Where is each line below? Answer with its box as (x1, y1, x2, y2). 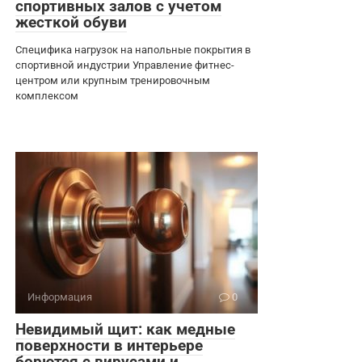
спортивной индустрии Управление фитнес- (15, 58, 234, 71)
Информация (27, 290, 92, 303)
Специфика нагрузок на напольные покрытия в (15, 43, 250, 56)
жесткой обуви (15, 12, 127, 32)
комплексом (15, 89, 78, 102)
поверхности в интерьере (15, 335, 203, 355)
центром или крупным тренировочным (15, 74, 210, 86)
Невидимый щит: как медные (15, 319, 235, 339)
